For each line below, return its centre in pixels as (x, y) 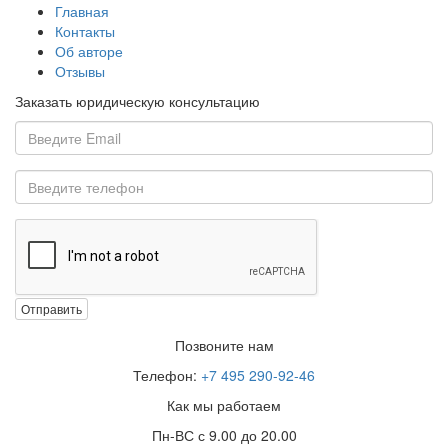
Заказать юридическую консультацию (137, 100)
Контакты (85, 30)
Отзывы (80, 70)
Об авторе (89, 50)
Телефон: (167, 375)
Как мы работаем (224, 405)
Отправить (51, 309)
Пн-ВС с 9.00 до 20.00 (224, 435)
